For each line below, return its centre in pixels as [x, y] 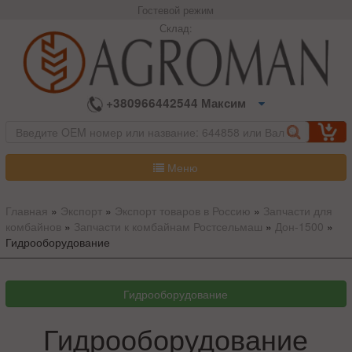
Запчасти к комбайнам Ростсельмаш [168, 227]
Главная [26, 211]
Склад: [176, 29]
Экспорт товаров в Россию [182, 211]
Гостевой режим [176, 11]
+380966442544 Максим [176, 103]
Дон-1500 [299, 227]
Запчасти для [297, 211]
